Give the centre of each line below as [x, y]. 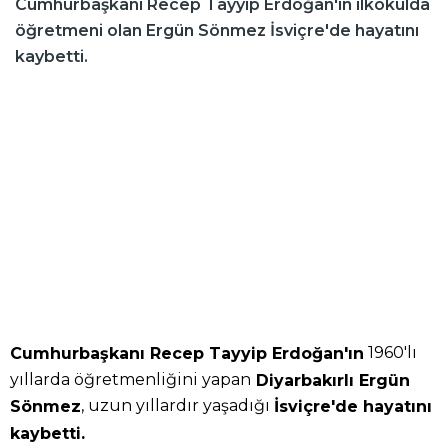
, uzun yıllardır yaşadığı [177, 406]
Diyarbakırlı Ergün [330, 380]
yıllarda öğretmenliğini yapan [130, 379]
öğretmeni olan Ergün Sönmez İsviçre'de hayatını [217, 30]
